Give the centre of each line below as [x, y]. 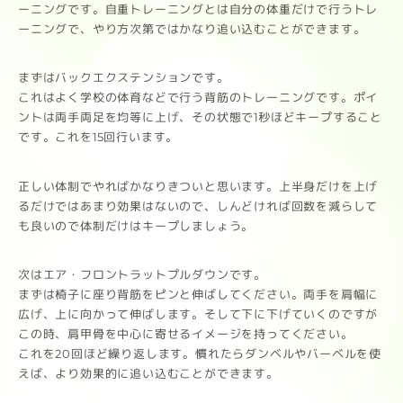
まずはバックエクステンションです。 [124, 78]
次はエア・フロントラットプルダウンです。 [143, 275]
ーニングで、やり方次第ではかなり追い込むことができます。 [192, 29]
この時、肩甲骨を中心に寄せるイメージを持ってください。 [185, 334]
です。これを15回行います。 [98, 137]
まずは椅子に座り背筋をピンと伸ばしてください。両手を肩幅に [198, 295]
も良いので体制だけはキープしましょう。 [136, 226]
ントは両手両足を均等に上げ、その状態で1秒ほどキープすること [200, 117]
